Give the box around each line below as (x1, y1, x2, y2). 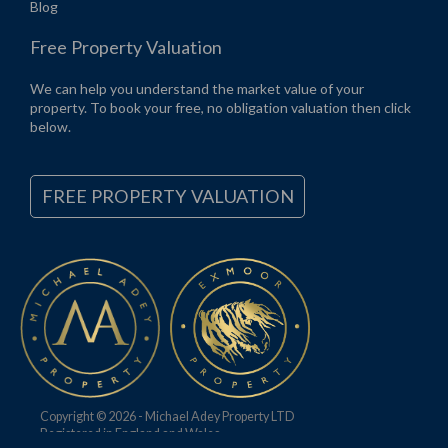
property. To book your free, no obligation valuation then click (30, 99, 411, 117)
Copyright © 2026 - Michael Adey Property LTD (40, 409, 295, 425)
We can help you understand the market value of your (30, 80, 364, 98)
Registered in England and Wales (40, 426, 220, 442)
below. (30, 118, 71, 136)
